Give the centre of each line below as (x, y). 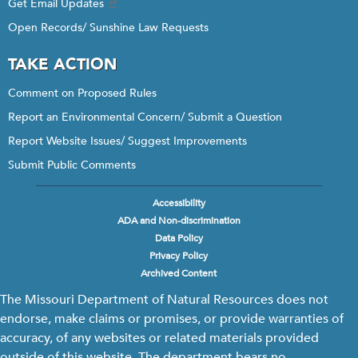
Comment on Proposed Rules (82, 93)
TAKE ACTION (62, 64)
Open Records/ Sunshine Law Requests (108, 28)
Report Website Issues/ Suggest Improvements (127, 141)
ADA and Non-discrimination (179, 221)
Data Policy (179, 238)
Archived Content (179, 273)
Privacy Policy (179, 256)
